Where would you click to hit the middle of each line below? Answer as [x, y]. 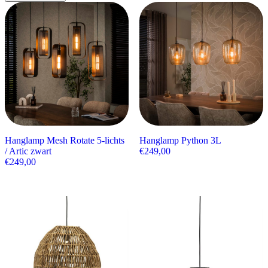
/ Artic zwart [28, 151]
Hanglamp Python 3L [180, 141]
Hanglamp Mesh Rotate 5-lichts [65, 141]
